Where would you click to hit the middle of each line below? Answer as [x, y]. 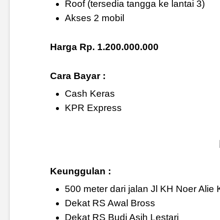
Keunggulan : [80, 171]
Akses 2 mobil [94, 18]
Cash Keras [90, 93]
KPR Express [93, 108]
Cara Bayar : [78, 76]
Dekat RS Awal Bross [110, 203]
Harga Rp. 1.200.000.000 [104, 47]
